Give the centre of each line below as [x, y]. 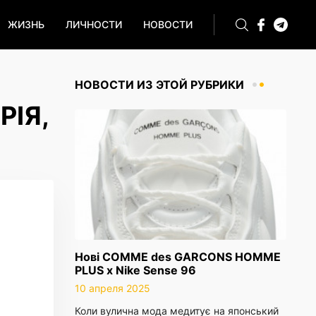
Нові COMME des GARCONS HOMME [178, 257]
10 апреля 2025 [113, 288]
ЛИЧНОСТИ [94, 24]
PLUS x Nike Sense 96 [135, 270]
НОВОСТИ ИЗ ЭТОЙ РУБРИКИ [159, 85]
